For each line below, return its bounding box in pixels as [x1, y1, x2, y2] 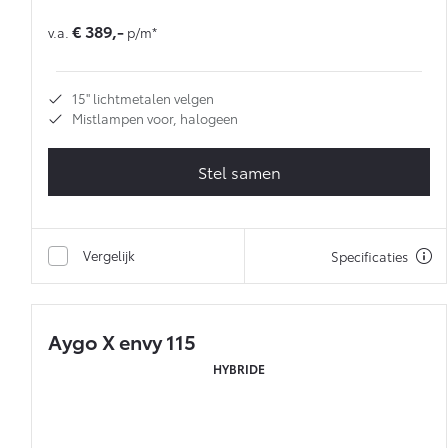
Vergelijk [83, 246, 135, 265]
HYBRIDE [213, 360, 265, 378]
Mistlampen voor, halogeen [72, 109, 238, 128]
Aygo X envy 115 [48, 327, 196, 356]
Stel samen [197, 160, 281, 184]
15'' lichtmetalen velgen [72, 89, 214, 108]
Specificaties [331, 247, 408, 266]
